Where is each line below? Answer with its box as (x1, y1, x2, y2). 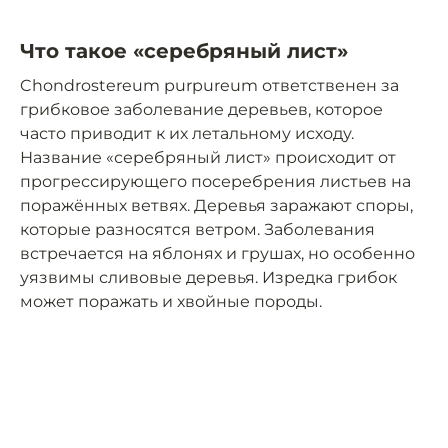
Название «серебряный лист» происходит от (20, 148, 396, 168)
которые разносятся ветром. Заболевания (20, 220, 375, 240)
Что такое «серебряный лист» (20, 39, 348, 64)
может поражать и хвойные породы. (20, 292, 322, 312)
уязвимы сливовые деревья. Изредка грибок (20, 268, 397, 288)
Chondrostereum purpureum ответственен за (20, 76, 399, 96)
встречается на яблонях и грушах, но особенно (20, 244, 415, 264)
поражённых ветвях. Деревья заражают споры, (20, 196, 413, 216)
